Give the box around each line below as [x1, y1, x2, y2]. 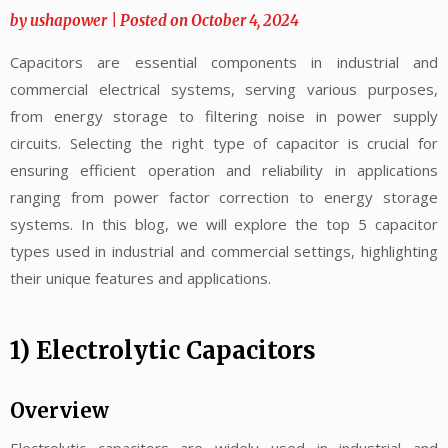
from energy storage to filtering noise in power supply [10, 105, 438, 126]
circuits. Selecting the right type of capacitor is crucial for [10, 132, 438, 153]
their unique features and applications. [10, 267, 271, 288]
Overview [10, 398, 109, 424]
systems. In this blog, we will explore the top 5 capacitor [10, 213, 438, 234]
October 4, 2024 [191, 10, 299, 30]
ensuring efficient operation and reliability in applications [10, 159, 438, 180]
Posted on [120, 10, 191, 30]
